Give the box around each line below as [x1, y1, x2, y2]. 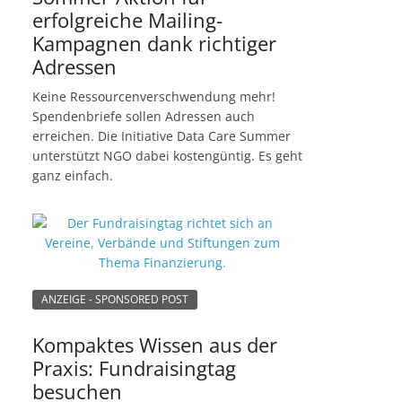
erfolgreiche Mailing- [32, 6, 223, 34]
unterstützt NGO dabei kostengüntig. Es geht [32, 147, 302, 165]
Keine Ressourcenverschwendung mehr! [32, 88, 275, 106]
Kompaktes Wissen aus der [32, 330, 277, 358]
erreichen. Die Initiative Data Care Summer [32, 127, 291, 145]
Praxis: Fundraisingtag [32, 354, 236, 381]
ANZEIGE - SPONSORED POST [41, 292, 188, 308]
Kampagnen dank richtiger [32, 30, 276, 57]
